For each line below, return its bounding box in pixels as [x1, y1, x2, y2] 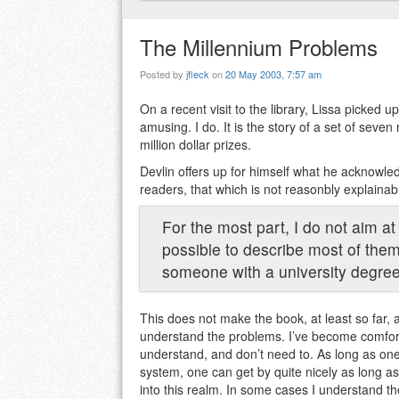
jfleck [186, 67, 209, 82]
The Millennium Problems [140, 31, 378, 63]
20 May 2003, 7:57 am [225, 67, 322, 82]
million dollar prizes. [140, 135, 251, 154]
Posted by [140, 67, 186, 82]
